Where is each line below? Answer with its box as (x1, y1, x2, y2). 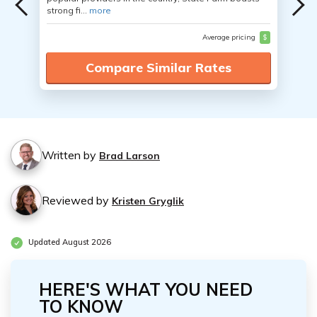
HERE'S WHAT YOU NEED (39, 279, 253, 300)
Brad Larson (99, 149, 160, 162)
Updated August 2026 (26, 237, 111, 248)
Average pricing (202, 33, 258, 42)
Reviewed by (42, 193, 112, 207)
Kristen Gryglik (112, 195, 184, 207)
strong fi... (47, 5, 89, 16)
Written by (42, 148, 99, 162)
